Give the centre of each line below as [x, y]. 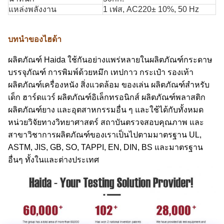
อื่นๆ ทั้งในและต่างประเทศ [53, 160]
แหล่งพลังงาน [32, 9]
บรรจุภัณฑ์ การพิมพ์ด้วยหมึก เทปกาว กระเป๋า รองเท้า [101, 72]
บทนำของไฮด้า [35, 39]
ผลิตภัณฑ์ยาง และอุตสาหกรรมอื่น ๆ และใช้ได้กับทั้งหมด [106, 110]
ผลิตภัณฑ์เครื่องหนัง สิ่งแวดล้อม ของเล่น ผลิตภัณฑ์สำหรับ [109, 85]
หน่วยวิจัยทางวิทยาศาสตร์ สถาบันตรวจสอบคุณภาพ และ [106, 122]
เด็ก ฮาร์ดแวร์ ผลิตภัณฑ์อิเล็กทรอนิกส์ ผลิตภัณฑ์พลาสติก [107, 97]
